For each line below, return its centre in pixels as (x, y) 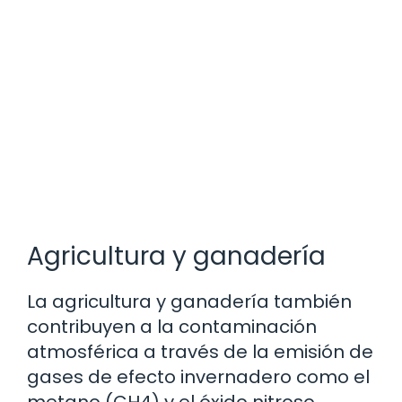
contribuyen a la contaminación (172, 326)
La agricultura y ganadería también (189, 301)
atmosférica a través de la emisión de (200, 351)
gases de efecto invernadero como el (198, 376)
